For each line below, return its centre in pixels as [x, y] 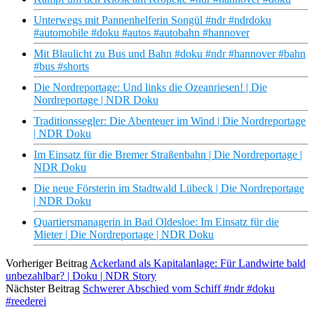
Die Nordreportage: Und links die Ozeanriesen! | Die [150, 88]
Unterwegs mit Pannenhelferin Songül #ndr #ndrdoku [152, 20]
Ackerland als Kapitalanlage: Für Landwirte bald [198, 264]
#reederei [26, 301]
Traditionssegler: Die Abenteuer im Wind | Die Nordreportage [170, 121]
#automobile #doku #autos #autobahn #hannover [142, 33]
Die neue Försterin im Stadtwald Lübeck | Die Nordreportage [169, 189]
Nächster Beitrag [43, 289]
